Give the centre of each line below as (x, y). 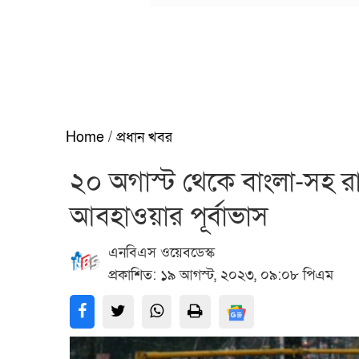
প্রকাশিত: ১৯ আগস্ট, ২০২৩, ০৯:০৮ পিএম (221, 275)
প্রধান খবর (144, 137)
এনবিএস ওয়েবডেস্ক (161, 253)
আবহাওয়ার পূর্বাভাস (169, 217)
